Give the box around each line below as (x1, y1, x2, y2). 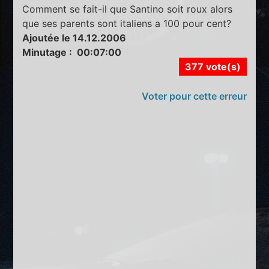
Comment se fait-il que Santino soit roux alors (22, 3, 233, 16)
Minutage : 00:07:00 (22, 46, 122, 59)
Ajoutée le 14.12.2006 (22, 32, 127, 44)
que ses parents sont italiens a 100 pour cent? (22, 17, 232, 30)
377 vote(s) (184, 61, 241, 73)
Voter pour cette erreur (141, 90, 247, 103)
